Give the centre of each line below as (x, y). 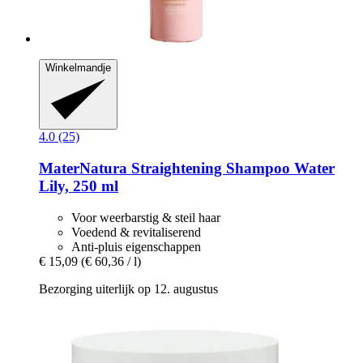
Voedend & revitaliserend (136, 232)
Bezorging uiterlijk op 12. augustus (128, 288)
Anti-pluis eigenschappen (136, 246)
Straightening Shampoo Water (231, 169)
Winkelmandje (78, 68)
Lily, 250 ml (79, 186)
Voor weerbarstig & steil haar (146, 217)
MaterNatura (83, 169)
